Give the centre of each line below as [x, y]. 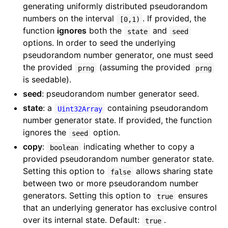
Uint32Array [80, 109]
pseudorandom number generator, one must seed [118, 55]
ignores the [46, 133]
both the [106, 31]
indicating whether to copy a [137, 147]
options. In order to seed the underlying [99, 43]
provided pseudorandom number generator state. [119, 159]
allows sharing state [173, 171]
